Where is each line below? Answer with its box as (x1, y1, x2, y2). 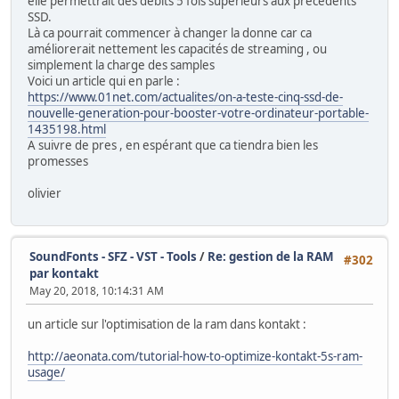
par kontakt (29, 265, 99, 281)
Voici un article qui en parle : (28, 73, 180, 90)
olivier (28, 185, 61, 202)
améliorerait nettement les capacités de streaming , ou (28, 41, 327, 58)
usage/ (28, 363, 65, 380)
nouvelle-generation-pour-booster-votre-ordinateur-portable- (28, 105, 369, 122)
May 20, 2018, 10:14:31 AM (29, 282, 164, 298)
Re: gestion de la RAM (208, 248, 334, 265)
